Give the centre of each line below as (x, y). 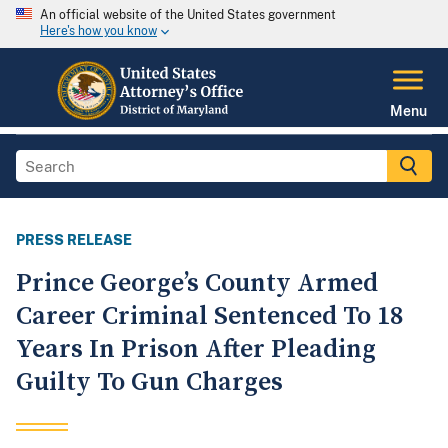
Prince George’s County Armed (197, 284)
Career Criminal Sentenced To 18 (209, 317)
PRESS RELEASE (74, 240)
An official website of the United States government (188, 15)
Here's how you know (98, 31)
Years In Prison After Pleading (196, 350)
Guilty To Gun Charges (149, 383)
